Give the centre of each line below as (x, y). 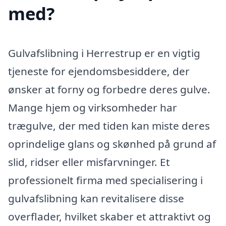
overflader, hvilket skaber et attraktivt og (109, 216)
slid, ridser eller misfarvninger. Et (89, 162)
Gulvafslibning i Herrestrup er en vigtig (104, 53)
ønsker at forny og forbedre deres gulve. (109, 89)
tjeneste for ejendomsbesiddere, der (99, 71)
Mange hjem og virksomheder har (93, 107)
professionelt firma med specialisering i (105, 180)
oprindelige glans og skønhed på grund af (112, 144)
